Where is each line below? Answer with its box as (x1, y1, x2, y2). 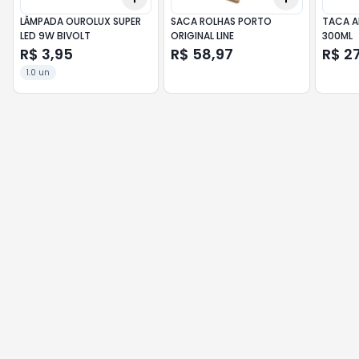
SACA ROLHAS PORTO (171, 14, 272, 28)
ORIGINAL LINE (171, 29, 235, 42)
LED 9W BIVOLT (20, 29, 91, 42)
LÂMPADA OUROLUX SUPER (20, 14, 141, 28)
